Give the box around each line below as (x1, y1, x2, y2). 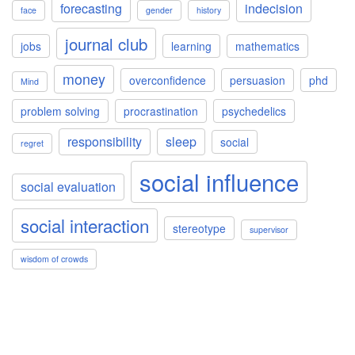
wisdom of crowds (21, 253, 88, 265)
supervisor (250, 223, 288, 235)
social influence (139, 165, 299, 198)
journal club (65, 32, 147, 55)
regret (21, 137, 44, 149)
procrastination (124, 103, 198, 119)
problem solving (21, 103, 100, 119)
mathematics (235, 38, 300, 54)
